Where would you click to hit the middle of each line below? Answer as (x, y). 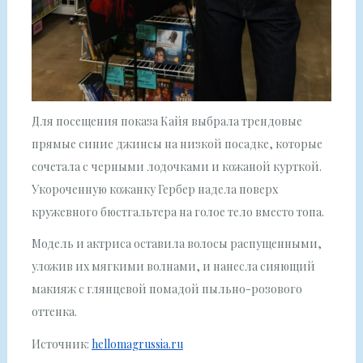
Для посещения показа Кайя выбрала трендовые (167, 122)
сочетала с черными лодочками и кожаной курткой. (176, 167)
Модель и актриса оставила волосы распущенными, (176, 244)
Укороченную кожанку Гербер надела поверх (154, 190)
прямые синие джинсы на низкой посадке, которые (177, 144)
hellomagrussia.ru (137, 344)
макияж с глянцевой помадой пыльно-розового (167, 289)
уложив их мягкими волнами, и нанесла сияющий (173, 267)
